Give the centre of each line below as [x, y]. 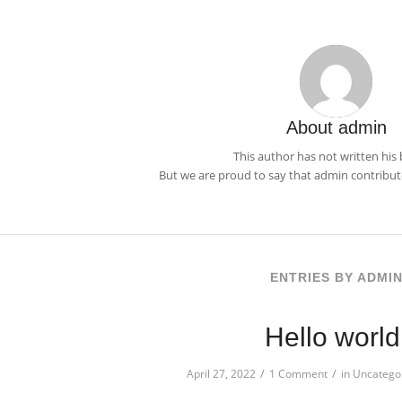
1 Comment [298, 374]
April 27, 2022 [221, 374]
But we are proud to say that [236, 175]
